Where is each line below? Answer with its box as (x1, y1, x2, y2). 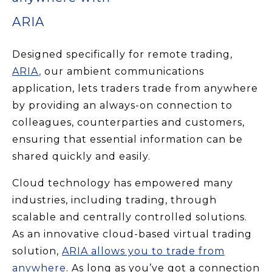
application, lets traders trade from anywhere (12, 82, 258, 94)
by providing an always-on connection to (12, 99, 233, 111)
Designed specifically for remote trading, (12, 48, 233, 60)
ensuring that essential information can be (12, 133, 243, 145)
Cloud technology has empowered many (12, 177, 233, 189)
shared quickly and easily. (12, 150, 154, 162)
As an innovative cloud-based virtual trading (12, 228, 252, 240)
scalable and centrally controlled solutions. (12, 211, 247, 223)
